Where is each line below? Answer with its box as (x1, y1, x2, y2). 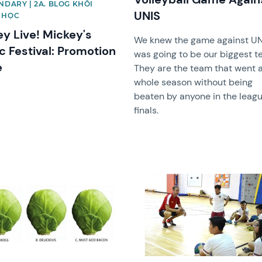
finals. (134, 104, 159, 117)
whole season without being (134, 76, 253, 89)
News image (133, 173, 186, 185)
